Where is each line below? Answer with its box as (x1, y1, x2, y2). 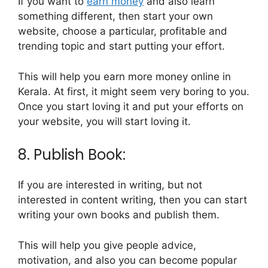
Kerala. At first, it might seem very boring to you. (18, 85, 249, 98)
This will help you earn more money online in (18, 70, 231, 83)
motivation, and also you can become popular (18, 254, 237, 266)
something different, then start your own (18, 10, 213, 23)
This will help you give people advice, (18, 239, 196, 251)
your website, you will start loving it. (18, 115, 191, 127)
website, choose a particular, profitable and (18, 25, 227, 38)
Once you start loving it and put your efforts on (18, 100, 243, 112)
